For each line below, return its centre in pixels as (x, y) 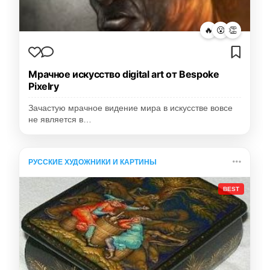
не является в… (60, 120)
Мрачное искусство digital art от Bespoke (124, 74)
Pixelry (44, 86)
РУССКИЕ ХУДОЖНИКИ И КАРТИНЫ (93, 162)
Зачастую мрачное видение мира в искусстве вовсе (131, 108)
